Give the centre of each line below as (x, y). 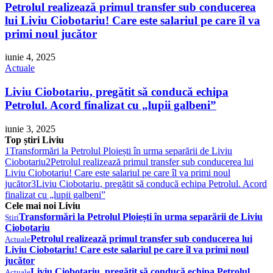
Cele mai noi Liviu (43, 205)
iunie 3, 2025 (30, 129)
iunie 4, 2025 (30, 57)
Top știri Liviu (34, 140)
